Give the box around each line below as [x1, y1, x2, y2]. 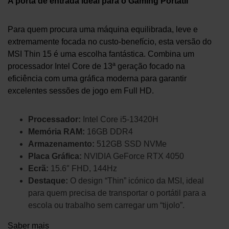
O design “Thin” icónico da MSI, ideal [68, 176, 204, 186]
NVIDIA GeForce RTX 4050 [82, 152, 184, 161]
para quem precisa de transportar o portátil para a [28, 189, 206, 198]
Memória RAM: [28, 127, 85, 136]
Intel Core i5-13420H [81, 115, 158, 124]
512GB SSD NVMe [95, 140, 167, 149]
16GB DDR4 [85, 127, 133, 136]
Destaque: [28, 176, 68, 186]
